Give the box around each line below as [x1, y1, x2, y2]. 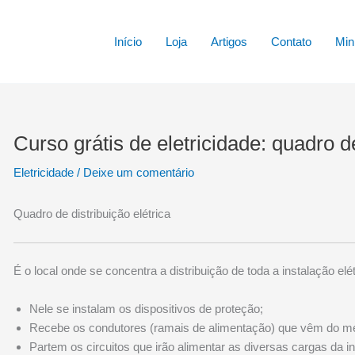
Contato [270, 34, 311, 48]
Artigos [210, 34, 247, 48]
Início [113, 34, 142, 48]
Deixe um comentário [83, 166, 195, 179]
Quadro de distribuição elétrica [13, 207, 171, 220]
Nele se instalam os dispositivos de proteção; [29, 301, 264, 315]
